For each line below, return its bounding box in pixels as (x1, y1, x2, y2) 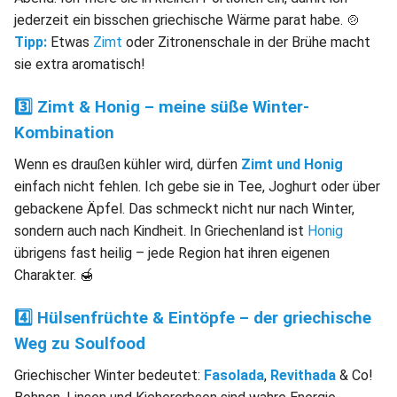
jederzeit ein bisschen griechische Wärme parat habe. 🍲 (14, 11, 361, 28)
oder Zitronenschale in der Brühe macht (122, 33, 370, 51)
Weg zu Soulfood (14, 333, 145, 354)
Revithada (270, 366, 336, 384)
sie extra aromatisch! (14, 55, 145, 73)
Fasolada (204, 366, 264, 384)
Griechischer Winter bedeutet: (14, 366, 204, 384)
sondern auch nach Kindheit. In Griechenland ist (14, 222, 307, 239)
